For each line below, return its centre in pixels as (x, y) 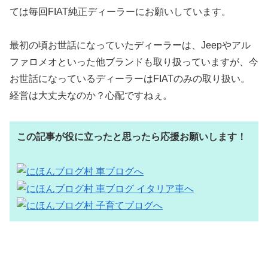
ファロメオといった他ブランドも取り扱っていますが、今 (134, 62)
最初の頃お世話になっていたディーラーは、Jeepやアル (130, 45)
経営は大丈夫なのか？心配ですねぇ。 (91, 96)
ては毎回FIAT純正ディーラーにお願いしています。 (120, 11)
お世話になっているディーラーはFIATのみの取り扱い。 (130, 79)
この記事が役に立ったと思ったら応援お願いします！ (132, 137)
